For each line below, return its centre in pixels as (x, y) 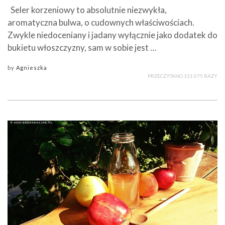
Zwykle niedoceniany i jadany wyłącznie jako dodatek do (113, 35)
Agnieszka (32, 68)
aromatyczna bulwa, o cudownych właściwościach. (101, 23)
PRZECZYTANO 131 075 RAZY (183, 76)
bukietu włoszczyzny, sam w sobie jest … (82, 48)
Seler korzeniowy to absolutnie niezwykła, (87, 10)
